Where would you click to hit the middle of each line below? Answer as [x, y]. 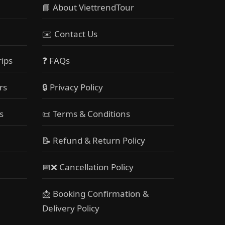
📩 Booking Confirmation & [95, 194]
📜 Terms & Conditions [86, 114]
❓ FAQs [56, 61]
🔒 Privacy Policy [72, 87]
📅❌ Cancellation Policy [88, 167]
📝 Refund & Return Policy [93, 141]
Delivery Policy [71, 208]
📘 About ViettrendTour [88, 8]
